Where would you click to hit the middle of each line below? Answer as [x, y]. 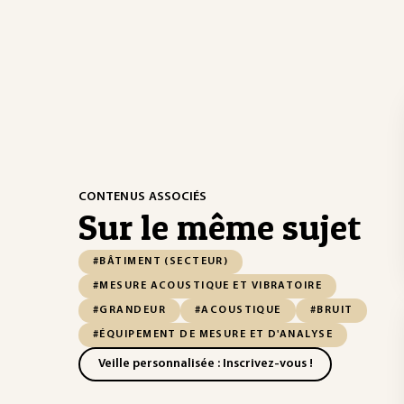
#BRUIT [331, 310]
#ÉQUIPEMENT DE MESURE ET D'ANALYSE [213, 334]
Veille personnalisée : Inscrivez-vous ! [205, 363]
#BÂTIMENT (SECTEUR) [161, 261]
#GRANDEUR [129, 310]
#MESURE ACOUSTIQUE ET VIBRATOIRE [208, 285]
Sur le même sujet [220, 226]
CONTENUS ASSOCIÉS [143, 197]
